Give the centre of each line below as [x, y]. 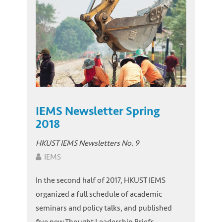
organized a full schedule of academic [99, 194]
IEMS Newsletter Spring [98, 111]
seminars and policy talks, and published [104, 208]
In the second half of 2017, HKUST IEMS [101, 180]
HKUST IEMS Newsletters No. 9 [87, 143]
